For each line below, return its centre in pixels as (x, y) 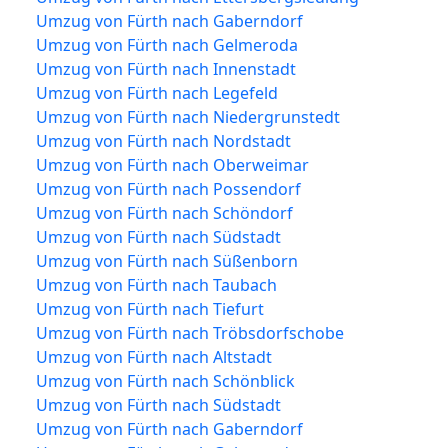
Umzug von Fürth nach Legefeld (157, 92)
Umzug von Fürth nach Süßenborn (167, 260)
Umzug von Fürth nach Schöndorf (164, 212)
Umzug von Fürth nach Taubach (156, 284)
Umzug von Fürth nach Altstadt (154, 356)
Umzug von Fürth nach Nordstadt (163, 140)
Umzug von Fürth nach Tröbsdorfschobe (190, 332)
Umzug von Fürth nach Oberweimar (172, 164)
